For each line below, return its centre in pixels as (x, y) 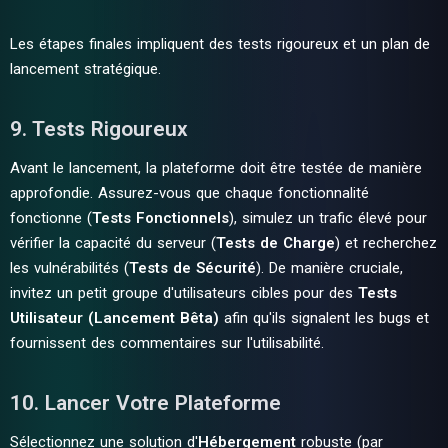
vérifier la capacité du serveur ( (113, 243)
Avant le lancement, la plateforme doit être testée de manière (216, 168)
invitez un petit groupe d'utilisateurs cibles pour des (184, 293)
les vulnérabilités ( (69, 268)
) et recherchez (386, 243)
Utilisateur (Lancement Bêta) (114, 318)
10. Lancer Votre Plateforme (145, 403)
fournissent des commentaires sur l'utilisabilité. (167, 343)
